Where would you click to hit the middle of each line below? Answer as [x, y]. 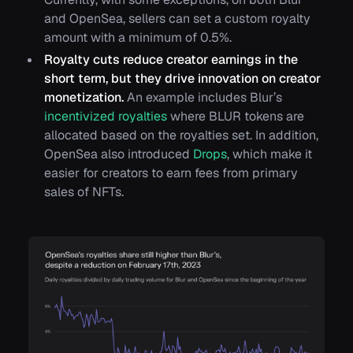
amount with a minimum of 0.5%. [138, 37]
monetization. [84, 97]
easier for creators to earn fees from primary [171, 173]
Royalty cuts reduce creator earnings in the [171, 59]
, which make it [269, 154]
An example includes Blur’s [203, 97]
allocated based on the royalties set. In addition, [181, 135]
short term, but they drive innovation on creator [182, 78]
